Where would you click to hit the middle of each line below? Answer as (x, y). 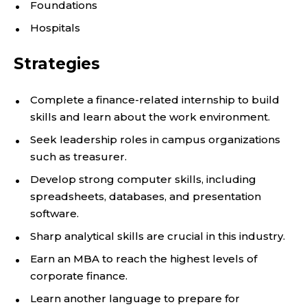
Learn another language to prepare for (135, 298)
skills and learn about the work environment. (150, 117)
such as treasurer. (78, 157)
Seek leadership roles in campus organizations (155, 139)
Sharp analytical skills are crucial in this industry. (158, 236)
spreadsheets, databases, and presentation (146, 196)
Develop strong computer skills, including (143, 179)
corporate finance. (79, 276)
